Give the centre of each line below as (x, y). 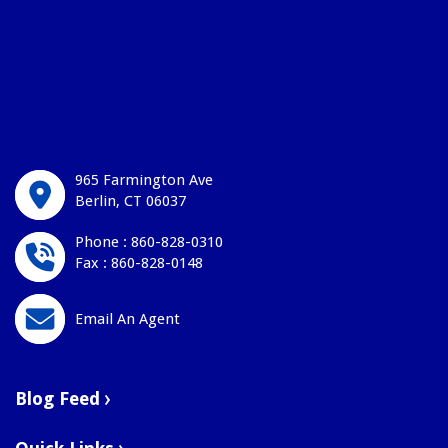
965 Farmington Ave (144, 180)
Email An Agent (127, 319)
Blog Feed (60, 399)
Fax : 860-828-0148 (139, 263)
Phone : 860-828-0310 (149, 242)
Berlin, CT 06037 (130, 201)
